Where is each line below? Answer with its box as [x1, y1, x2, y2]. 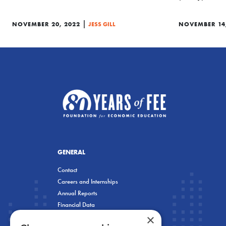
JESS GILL [88, 20, 116, 28]
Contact [58, 165, 77, 174]
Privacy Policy [58, 212, 93, 220]
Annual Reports [58, 189, 97, 197]
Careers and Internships [58, 177, 118, 185]
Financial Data [58, 200, 95, 208]
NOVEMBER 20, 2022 [12, 20, 80, 28]
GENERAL [58, 147, 85, 156]
